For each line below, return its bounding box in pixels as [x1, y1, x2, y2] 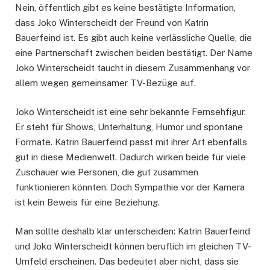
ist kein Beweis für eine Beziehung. [15, 196, 160, 207]
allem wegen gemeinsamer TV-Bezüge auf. [15, 77, 196, 88]
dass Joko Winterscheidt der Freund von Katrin [15, 17, 209, 28]
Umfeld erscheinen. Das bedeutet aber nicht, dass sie [15, 256, 239, 266]
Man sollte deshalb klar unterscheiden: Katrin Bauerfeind [15, 225, 250, 236]
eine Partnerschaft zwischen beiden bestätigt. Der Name [15, 47, 253, 58]
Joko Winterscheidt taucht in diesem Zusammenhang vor [15, 62, 250, 73]
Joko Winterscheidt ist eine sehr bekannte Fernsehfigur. [15, 106, 246, 117]
